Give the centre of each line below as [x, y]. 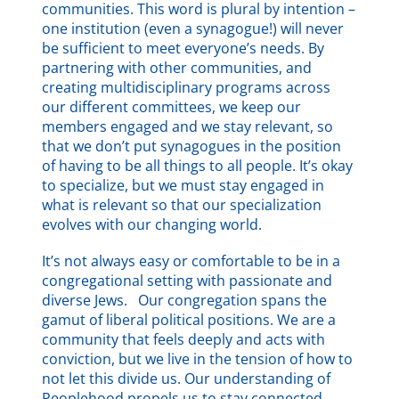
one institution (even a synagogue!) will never [193, 28]
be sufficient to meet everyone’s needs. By [183, 48]
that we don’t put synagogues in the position [192, 146]
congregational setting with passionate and [187, 280]
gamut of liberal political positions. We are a [189, 319]
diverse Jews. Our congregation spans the [185, 300]
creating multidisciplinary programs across [187, 87]
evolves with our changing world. [152, 224]
